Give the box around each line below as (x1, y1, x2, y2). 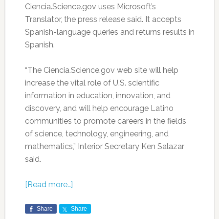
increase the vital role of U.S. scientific (24, 78, 159, 88)
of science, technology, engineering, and (24, 129, 169, 138)
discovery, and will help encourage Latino (24, 104, 174, 113)
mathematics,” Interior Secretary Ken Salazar (24, 142, 184, 151)
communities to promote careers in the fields (24, 116, 186, 126)
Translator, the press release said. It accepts (24, 15, 181, 24)
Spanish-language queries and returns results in (24, 27, 195, 37)
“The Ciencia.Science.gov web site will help (24, 66, 178, 75)
